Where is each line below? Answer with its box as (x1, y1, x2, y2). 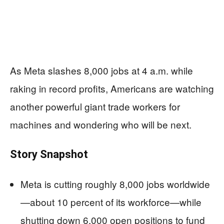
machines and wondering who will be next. (10, 117, 191, 131)
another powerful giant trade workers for (10, 99, 180, 113)
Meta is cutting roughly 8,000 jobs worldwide (20, 177, 210, 190)
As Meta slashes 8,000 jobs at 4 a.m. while (10, 63, 193, 77)
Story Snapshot (10, 148, 88, 160)
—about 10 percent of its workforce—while (20, 195, 201, 208)
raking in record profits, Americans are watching (10, 81, 214, 95)
